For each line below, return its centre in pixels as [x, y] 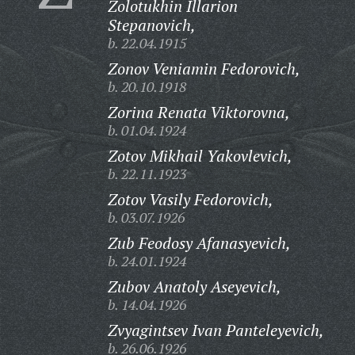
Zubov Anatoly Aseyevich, [194, 286]
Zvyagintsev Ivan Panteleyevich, [216, 330]
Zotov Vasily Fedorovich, [190, 199]
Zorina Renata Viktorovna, [198, 112]
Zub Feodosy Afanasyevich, [199, 243]
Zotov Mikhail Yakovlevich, [200, 156]
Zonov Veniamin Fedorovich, [204, 69]
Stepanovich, [151, 25]
